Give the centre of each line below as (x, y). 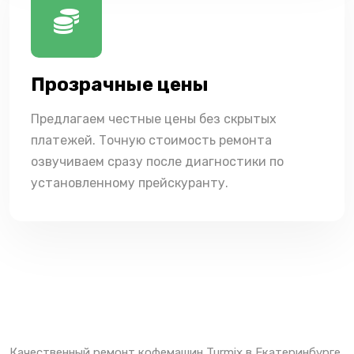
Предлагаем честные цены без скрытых (154, 119)
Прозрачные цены (120, 84)
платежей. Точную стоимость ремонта (151, 140)
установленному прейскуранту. (130, 183)
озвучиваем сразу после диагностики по (157, 161)
